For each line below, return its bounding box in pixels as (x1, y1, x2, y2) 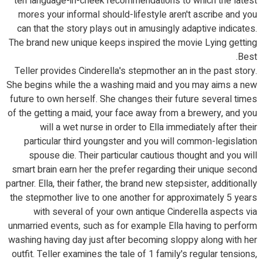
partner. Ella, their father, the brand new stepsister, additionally (6, 177, 257, 191)
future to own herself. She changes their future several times (10, 92, 257, 106)
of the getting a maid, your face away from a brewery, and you (8, 106, 257, 120)
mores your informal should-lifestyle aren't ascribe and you (18, 8, 257, 22)
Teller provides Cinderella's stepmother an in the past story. (15, 64, 257, 78)
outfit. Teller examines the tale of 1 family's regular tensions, (12, 247, 257, 261)
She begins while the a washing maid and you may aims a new (6, 78, 257, 92)
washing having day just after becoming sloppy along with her (8, 233, 257, 247)
